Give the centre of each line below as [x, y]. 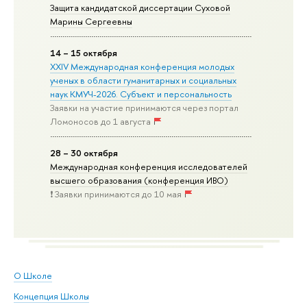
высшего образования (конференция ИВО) [139, 180]
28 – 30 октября [84, 152]
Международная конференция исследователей [149, 166]
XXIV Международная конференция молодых [143, 66]
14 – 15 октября [84, 52]
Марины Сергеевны [91, 21]
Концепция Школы [51, 296]
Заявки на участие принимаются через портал [145, 107]
